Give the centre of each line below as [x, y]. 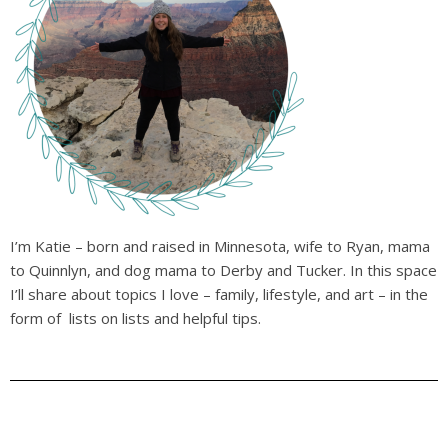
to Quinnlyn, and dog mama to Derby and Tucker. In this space [223, 270]
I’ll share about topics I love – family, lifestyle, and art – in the [219, 294]
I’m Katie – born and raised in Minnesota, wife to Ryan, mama [220, 246]
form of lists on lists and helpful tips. [135, 318]
